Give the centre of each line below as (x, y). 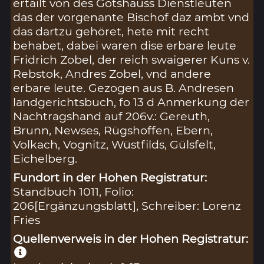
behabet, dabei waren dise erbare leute (125, 45)
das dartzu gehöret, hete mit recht (111, 31)
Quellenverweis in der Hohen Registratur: (131, 239)
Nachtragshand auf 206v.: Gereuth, (112, 116)
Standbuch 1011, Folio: (74, 191)
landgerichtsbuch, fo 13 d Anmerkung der (131, 102)
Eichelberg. (45, 158)
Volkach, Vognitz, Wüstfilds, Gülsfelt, (115, 144)
